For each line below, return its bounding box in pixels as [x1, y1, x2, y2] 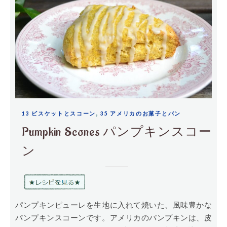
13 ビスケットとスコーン [22, 110, 96, 117]
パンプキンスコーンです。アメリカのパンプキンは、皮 [15, 213, 212, 222]
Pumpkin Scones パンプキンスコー [22, 124, 212, 140]
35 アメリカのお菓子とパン [100, 110, 181, 117]
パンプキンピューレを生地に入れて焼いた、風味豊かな [15, 200, 23, 210]
